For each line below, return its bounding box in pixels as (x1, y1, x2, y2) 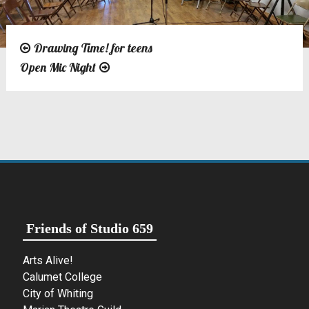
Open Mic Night (19, 59, 96, 75)
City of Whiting (23, 286, 94, 300)
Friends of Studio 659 (26, 220, 154, 236)
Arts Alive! (23, 253, 74, 267)
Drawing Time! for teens (33, 39, 152, 56)
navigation (19, 69, 110, 92)
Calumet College (23, 270, 103, 283)
